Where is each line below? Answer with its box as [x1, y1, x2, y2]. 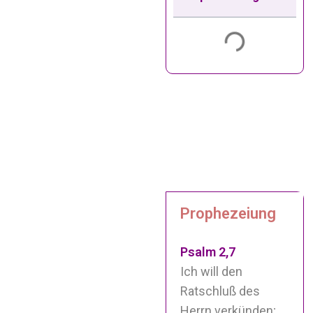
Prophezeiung [180, 205, 277, 222]
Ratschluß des [180, 284, 261, 298]
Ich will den [180, 264, 243, 279]
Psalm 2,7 [180, 245, 236, 259]
